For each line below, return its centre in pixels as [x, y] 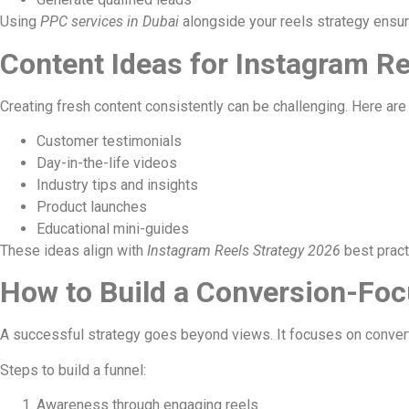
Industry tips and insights [117, 184]
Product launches [92, 206]
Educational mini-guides [113, 228]
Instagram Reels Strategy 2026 [244, 250]
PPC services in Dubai [110, 22]
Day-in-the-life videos [107, 163]
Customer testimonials [109, 141]
